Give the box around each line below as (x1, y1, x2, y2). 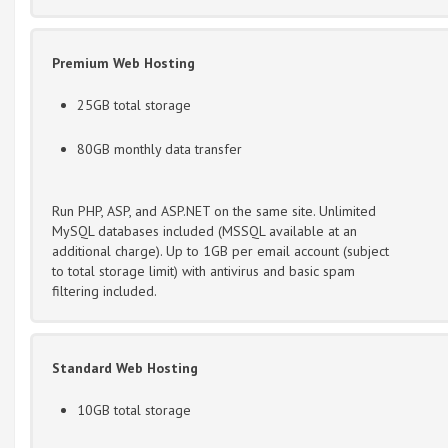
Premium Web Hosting (52, 53, 195, 72)
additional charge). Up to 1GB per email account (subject (52, 241, 389, 260)
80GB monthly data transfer (77, 139, 242, 158)
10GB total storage (77, 400, 191, 419)
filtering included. (52, 281, 157, 300)
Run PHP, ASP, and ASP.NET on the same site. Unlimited (52, 201, 376, 220)
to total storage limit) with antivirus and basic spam (52, 261, 355, 280)
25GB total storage (77, 95, 191, 114)
